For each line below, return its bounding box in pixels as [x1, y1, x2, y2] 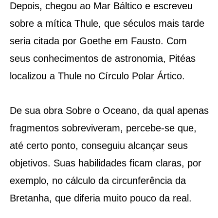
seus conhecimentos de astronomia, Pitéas [9, 53, 196, 64]
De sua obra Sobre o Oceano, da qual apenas [9, 105, 209, 116]
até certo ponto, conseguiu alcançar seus [9, 140, 188, 151]
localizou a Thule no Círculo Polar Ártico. [9, 70, 185, 81]
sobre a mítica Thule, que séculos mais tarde [9, 18, 204, 29]
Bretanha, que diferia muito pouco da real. [9, 192, 192, 203]
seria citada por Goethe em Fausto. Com [9, 35, 187, 46]
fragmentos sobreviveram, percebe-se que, [9, 122, 197, 133]
